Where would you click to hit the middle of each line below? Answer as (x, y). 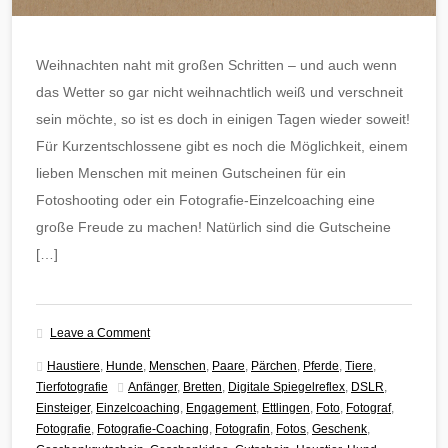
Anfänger (152, 386)
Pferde (321, 365)
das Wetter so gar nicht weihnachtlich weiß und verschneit (219, 91)
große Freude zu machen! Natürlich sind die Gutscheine (213, 226)
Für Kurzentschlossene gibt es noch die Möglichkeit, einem (222, 145)
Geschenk (339, 428)
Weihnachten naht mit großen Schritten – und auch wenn (216, 64)
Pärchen (274, 365)
